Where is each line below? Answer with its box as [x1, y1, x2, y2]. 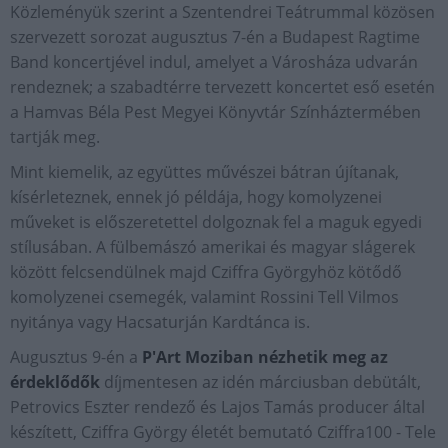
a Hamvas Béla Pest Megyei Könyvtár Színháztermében [10, 100, 421, 123]
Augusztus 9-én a [10, 345, 138, 368]
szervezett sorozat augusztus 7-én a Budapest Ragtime [10, 25, 420, 48]
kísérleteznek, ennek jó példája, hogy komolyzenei [10, 185, 382, 208]
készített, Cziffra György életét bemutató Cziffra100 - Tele [10, 420, 436, 443]
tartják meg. [10, 125, 100, 148]
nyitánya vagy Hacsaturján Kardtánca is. [10, 310, 310, 333]
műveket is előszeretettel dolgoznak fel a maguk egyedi [10, 210, 422, 233]
